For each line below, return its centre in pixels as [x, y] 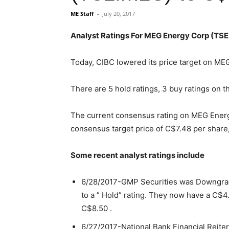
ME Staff [82, 14]
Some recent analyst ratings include [138, 155]
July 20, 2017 [119, 14]
